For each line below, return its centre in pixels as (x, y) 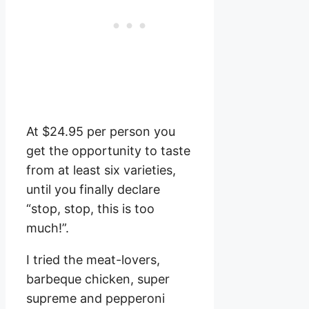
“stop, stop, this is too (90, 208)
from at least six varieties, (101, 170)
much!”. (48, 228)
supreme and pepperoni (96, 298)
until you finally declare (93, 189)
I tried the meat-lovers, (93, 259)
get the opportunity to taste (108, 150)
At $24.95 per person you (101, 131)
